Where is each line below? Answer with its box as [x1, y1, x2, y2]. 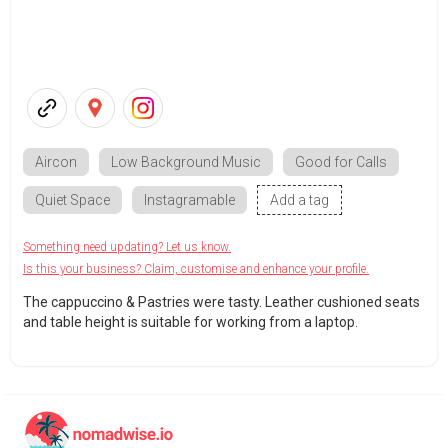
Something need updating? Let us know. [23, 239, 231, 254]
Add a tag [270, 191, 329, 208]
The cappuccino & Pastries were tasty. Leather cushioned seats [23, 293, 420, 310]
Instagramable [144, 191, 235, 208]
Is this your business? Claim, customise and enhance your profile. [23, 261, 369, 276]
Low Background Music [111, 153, 261, 170]
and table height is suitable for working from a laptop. [23, 313, 358, 330]
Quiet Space [35, 191, 110, 208]
